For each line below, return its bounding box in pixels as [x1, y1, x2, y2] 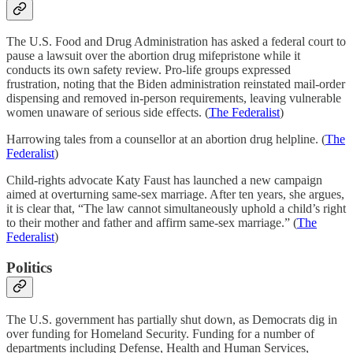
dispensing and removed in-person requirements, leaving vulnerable [6, 91, 341, 106]
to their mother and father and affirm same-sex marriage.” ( [6, 216, 297, 230]
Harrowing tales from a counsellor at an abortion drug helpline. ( [6, 132, 325, 147]
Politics [6, 259, 52, 277]
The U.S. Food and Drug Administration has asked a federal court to [6, 35, 346, 49]
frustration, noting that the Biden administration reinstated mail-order [6, 77, 345, 91]
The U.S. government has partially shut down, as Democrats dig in [6, 312, 337, 326]
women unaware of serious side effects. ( [6, 106, 209, 120]
